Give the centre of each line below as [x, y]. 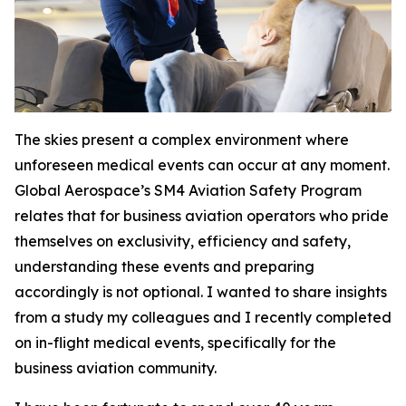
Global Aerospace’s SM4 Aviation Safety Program [188, 190]
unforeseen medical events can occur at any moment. [202, 165]
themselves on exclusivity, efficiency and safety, [183, 241]
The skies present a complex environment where [182, 140]
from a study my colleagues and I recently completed [203, 317]
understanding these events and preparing [164, 266]
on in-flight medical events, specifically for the [175, 343]
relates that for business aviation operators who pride [202, 216]
